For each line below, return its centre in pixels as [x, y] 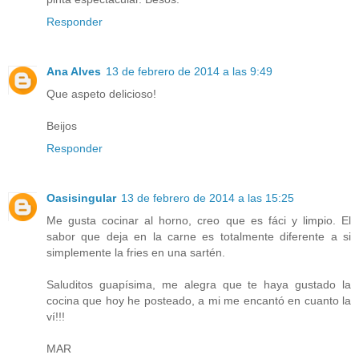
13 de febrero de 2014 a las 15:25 [208, 198]
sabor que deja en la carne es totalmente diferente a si [199, 236]
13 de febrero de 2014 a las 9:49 [189, 71]
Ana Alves [74, 71]
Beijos [62, 125]
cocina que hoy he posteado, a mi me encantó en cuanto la [199, 300]
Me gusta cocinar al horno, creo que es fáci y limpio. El [199, 220]
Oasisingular [81, 198]
